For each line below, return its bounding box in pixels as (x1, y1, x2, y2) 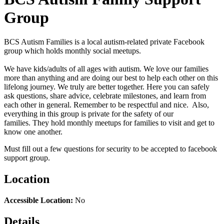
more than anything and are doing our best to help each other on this (4, 73, 218, 82)
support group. (4, 153, 52, 162)
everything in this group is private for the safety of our (4, 109, 173, 118)
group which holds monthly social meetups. (4, 46, 143, 55)
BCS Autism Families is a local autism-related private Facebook (4, 37, 204, 46)
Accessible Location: (4, 196, 73, 205)
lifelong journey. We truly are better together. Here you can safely (4, 82, 209, 91)
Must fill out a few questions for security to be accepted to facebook (4, 144, 217, 153)
